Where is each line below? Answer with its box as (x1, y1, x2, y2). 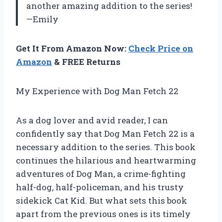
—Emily (26, 13, 58, 25)
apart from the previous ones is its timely (16, 208, 191, 220)
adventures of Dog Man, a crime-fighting (16, 168, 186, 180)
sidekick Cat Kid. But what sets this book (16, 195, 187, 207)
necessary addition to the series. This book (16, 141, 196, 153)
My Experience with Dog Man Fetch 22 (16, 85, 178, 97)
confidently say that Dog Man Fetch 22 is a (16, 128, 195, 140)
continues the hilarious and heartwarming (16, 155, 196, 166)
